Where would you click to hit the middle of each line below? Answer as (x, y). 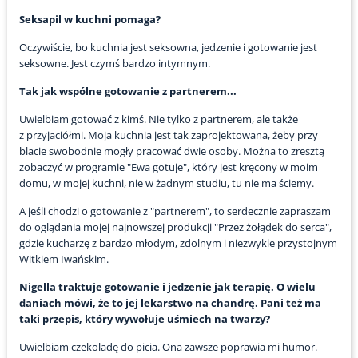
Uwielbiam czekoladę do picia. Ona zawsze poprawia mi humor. (168, 347)
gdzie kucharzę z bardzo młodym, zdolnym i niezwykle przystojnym (178, 243)
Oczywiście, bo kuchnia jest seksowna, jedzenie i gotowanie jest (168, 48)
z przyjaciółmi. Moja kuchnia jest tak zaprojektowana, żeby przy (168, 135)
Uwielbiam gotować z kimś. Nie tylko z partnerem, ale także (158, 119)
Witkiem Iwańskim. (64, 259)
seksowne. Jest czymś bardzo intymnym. (114, 64)
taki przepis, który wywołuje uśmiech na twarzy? (144, 319)
